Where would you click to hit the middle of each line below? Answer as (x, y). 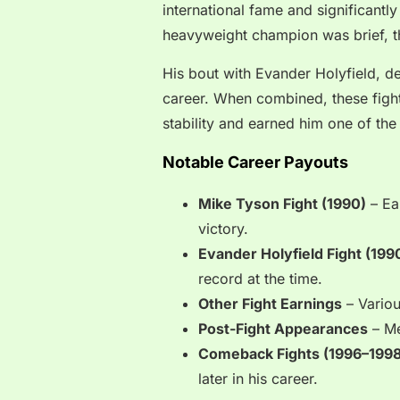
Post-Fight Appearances (283, 329)
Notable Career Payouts (255, 162)
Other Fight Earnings (270, 304)
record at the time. (260, 279)
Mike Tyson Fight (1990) (282, 204)
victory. (223, 229)
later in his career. (258, 379)
